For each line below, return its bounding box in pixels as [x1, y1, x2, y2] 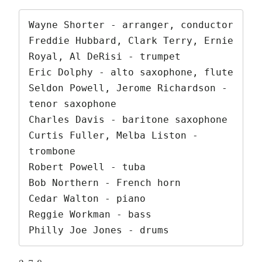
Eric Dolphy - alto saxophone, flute [29, 67, 233, 78]
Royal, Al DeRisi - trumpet [29, 51, 181, 63]
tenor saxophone [29, 98, 116, 110]
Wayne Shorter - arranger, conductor [29, 19, 233, 31]
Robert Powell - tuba [29, 161, 146, 173]
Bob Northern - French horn [29, 177, 181, 189]
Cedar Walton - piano [29, 193, 146, 205]
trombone [29, 146, 75, 157]
